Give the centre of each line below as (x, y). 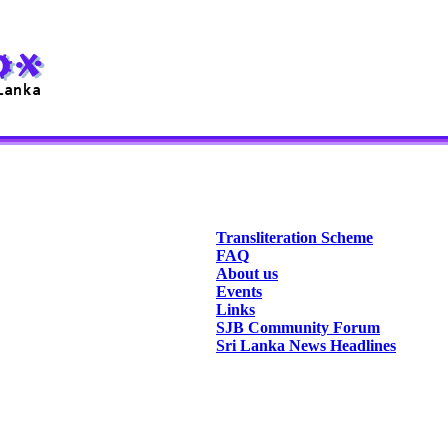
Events (239, 291)
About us (247, 273)
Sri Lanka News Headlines (306, 345)
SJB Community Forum (298, 327)
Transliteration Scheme (294, 237)
